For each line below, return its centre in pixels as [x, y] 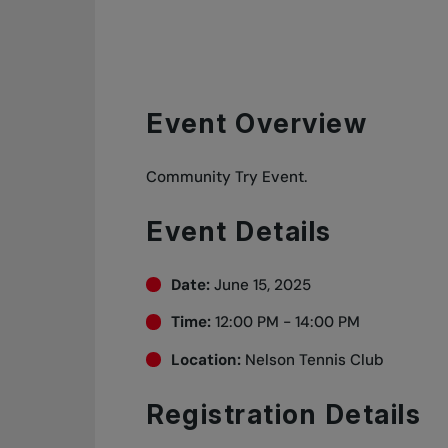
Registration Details [284, 413]
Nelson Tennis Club [314, 360]
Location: [207, 360]
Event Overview [257, 123]
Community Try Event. [227, 177]
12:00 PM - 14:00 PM [285, 322]
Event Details [239, 230]
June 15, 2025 [260, 284]
